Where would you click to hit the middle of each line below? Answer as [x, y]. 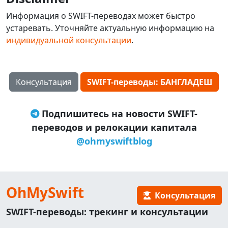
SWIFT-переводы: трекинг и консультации [107, 212]
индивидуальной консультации [69, 40]
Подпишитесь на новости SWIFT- [118, 113]
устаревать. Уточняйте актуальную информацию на [110, 28]
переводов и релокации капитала [114, 127]
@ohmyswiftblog [114, 141]
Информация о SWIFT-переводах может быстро [101, 16]
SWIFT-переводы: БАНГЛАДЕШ [150, 82]
